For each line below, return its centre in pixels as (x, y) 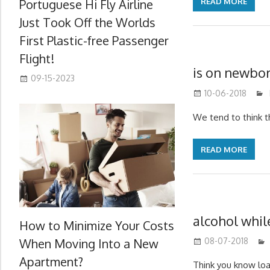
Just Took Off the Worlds (87, 22)
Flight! (37, 58)
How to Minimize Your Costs (97, 225)
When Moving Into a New (89, 243)
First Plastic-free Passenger (94, 40)
